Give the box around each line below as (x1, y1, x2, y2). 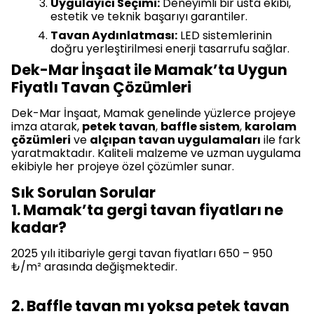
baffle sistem (161, 118, 240, 135)
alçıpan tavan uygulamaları (90, 132, 261, 149)
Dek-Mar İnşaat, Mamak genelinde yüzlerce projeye (11, 105, 296, 122)
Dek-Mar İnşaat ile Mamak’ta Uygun (11, 60, 287, 81)
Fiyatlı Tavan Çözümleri (11, 77, 191, 98)
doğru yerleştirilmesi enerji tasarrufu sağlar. (50, 41, 289, 57)
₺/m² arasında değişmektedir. (11, 259, 177, 275)
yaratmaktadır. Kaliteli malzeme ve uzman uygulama (11, 145, 301, 162)
